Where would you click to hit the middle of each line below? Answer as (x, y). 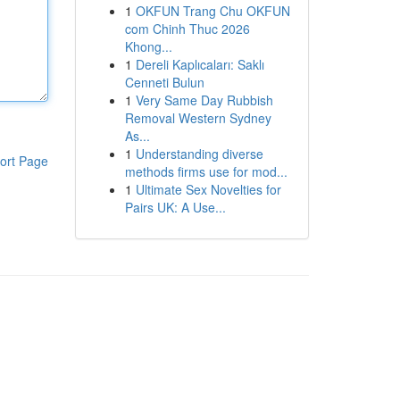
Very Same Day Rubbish (204, 100)
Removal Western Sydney (198, 118)
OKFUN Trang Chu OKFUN (212, 11)
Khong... (148, 46)
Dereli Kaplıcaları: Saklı (200, 64)
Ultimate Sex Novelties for (208, 189)
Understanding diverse (199, 154)
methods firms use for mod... (206, 171)
